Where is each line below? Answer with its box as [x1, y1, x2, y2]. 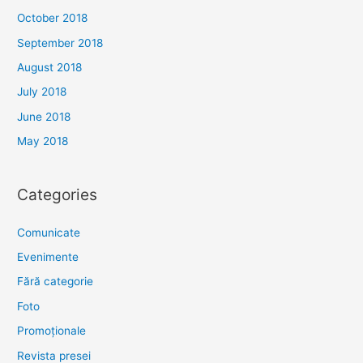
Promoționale [17, 324, 87, 338]
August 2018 [17, 60, 83, 74]
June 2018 [17, 109, 71, 123]
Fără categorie [17, 275, 94, 288]
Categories [17, 185, 98, 205]
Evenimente [17, 250, 79, 263]
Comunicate [17, 225, 81, 239]
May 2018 [17, 135, 69, 148]
